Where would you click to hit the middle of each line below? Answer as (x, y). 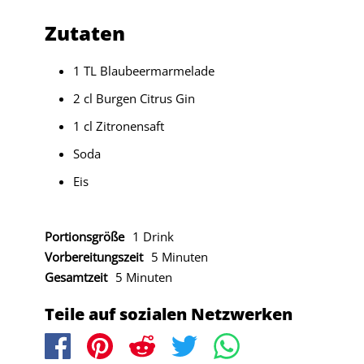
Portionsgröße (84, 237)
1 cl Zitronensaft (118, 126)
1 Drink (153, 237)
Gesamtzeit (76, 277)
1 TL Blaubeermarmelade (143, 71)
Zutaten (84, 33)
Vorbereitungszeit (93, 257)
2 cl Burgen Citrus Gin (134, 99)
